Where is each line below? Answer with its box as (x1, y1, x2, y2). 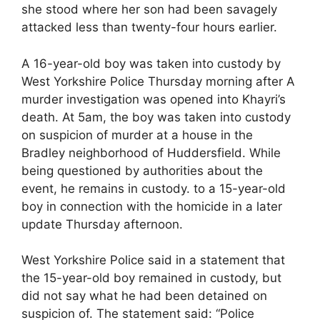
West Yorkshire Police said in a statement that (21, 253, 285, 267)
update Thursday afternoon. (21, 216, 183, 231)
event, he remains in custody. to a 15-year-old (21, 181, 286, 196)
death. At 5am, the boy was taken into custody (21, 109, 291, 124)
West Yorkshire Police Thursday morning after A (21, 74, 295, 89)
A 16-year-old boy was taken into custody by (21, 56, 281, 71)
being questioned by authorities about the (21, 163, 263, 178)
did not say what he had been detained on (21, 289, 267, 303)
